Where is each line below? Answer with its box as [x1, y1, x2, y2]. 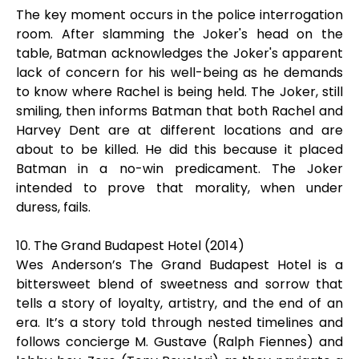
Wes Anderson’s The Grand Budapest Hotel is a [16, 256, 343, 274]
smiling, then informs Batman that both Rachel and [16, 102, 343, 120]
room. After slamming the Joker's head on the [16, 25, 343, 43]
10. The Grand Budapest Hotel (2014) [16, 236, 244, 255]
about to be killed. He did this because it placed [16, 140, 343, 159]
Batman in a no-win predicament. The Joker [16, 159, 343, 178]
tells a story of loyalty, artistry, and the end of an [16, 294, 343, 313]
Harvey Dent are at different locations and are [16, 121, 343, 139]
